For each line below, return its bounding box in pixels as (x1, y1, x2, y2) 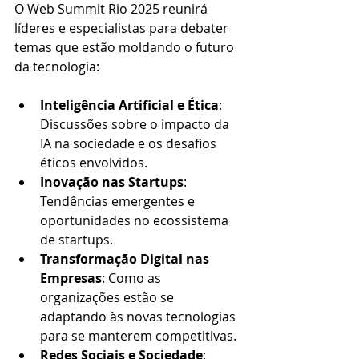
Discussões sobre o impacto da (40, 115, 232, 134)
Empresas (40, 269, 102, 288)
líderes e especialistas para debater (14, 19, 232, 38)
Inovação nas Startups (40, 173, 184, 192)
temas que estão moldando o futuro (14, 38, 237, 57)
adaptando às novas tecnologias (40, 308, 239, 326)
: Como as (102, 269, 164, 288)
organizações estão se (40, 288, 177, 307)
